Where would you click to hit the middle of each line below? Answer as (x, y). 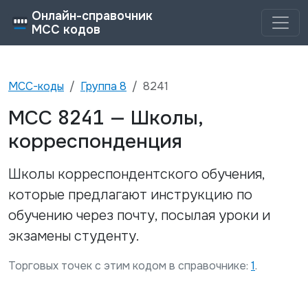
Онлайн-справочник (92, 16)
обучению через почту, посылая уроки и (139, 216)
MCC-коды (36, 86)
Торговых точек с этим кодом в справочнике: (128, 266)
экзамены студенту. (74, 236)
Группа (100, 86)
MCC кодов (66, 30)
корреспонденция (95, 141)
